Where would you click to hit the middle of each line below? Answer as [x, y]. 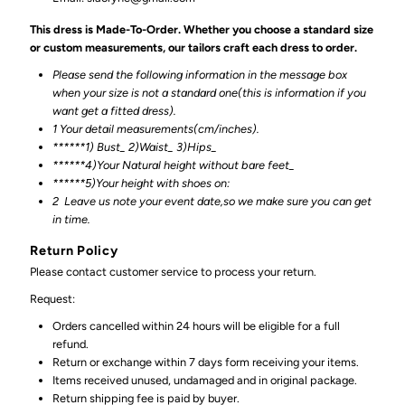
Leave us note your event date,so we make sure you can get [218, 201]
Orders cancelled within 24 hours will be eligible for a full [197, 326]
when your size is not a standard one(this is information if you [210, 93]
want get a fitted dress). [115, 111]
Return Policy [74, 250]
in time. [72, 219]
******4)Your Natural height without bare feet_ [175, 165]
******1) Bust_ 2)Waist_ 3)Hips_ [137, 147]
